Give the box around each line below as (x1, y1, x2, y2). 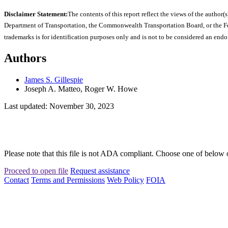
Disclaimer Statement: (4, 10, 68, 18)
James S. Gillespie (24, 75, 83, 84)
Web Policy (107, 175, 144, 184)
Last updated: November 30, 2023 (4, 101, 114, 110)
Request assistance (70, 166, 130, 175)
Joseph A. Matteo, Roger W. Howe (24, 84, 137, 93)
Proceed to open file (4, 166, 68, 175)
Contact (4, 175, 29, 184)
